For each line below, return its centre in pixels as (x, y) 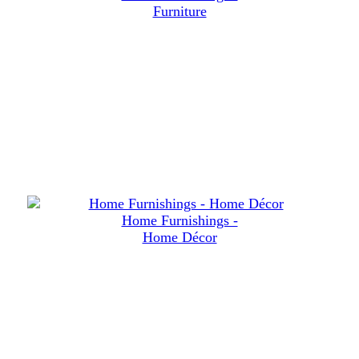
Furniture (179, 12)
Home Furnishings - (179, 221)
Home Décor (179, 238)
